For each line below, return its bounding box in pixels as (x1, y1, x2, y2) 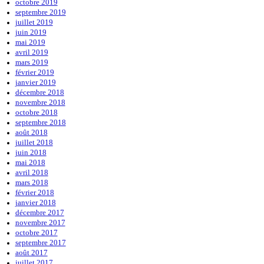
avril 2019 (15, 48, 48, 57)
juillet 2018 (15, 138, 53, 147)
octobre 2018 (15, 108, 58, 117)
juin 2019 (15, 28, 47, 37)
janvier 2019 (15, 78, 56, 87)
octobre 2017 (15, 229, 58, 237)
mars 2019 (15, 58, 48, 67)
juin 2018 (15, 148, 47, 157)
